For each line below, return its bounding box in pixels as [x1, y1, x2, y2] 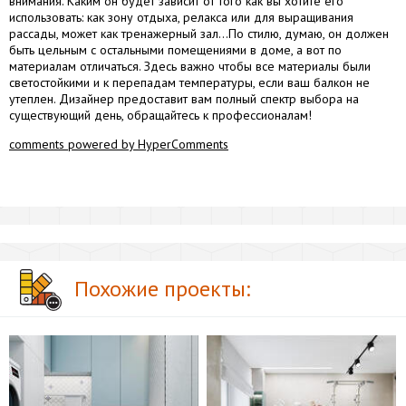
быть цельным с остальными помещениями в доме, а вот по [9, 41, 342, 58]
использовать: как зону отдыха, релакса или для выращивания [9, 8, 353, 25]
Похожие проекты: [74, 274, 250, 303]
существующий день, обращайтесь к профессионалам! [9, 106, 312, 123]
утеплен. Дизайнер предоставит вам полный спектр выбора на [9, 90, 359, 107]
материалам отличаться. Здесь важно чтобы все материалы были [9, 57, 371, 74]
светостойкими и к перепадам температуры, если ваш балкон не [9, 73, 370, 91]
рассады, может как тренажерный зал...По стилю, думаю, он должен [9, 24, 389, 42]
